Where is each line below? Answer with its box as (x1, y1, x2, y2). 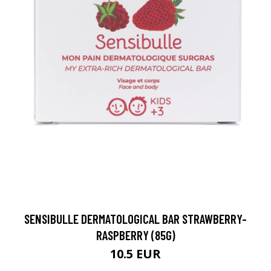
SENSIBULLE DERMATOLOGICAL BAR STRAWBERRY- (24, 211, 247, 226)
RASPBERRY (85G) (96, 227, 175, 243)
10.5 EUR (110, 245, 161, 262)
